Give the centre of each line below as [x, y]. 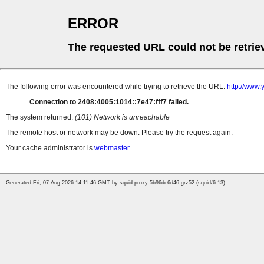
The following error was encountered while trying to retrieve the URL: [116, 87]
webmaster [112, 148]
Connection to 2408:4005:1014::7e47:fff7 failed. [109, 102]
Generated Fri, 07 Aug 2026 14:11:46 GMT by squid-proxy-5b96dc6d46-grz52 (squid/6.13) [115, 183]
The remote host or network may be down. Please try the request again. [119, 133]
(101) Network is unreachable [122, 118]
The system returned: [40, 118]
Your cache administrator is [50, 148]
